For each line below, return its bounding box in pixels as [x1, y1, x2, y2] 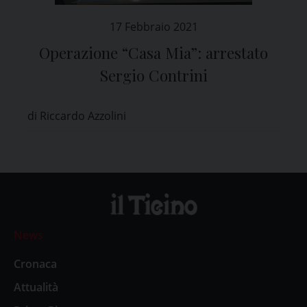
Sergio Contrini [99, 64, 208, 86]
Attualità [14, 280, 58, 295]
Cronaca [14, 256, 57, 272]
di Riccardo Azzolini [27, 108, 126, 123]
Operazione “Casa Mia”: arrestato [39, 42, 268, 63]
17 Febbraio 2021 [109, 19, 198, 34]
